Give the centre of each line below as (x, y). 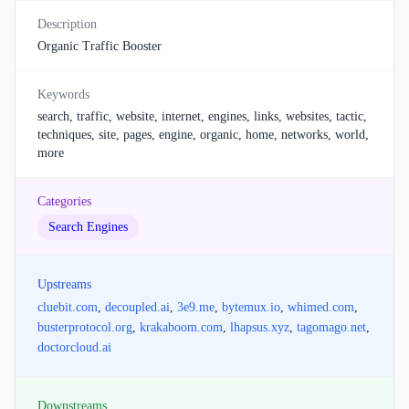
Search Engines (88, 227)
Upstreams (64, 284)
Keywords (63, 94)
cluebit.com (68, 307)
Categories (64, 201)
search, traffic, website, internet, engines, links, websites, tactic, (202, 116)
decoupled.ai (137, 307)
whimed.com (321, 307)
